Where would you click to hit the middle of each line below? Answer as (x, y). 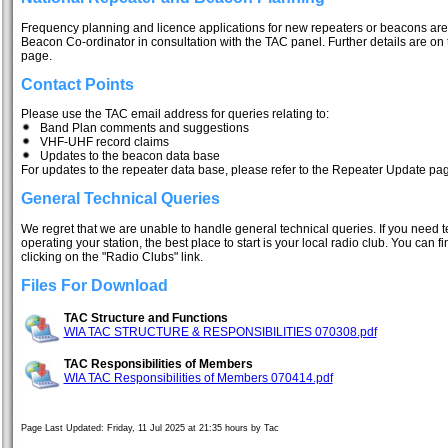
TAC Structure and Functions (145, 318)
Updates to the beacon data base (125, 156)
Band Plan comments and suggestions (139, 128)
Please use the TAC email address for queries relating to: (174, 114)
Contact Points (77, 84)
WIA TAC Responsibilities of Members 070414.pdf (198, 378)
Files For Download (94, 285)
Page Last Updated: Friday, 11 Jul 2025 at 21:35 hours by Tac (149, 428)
